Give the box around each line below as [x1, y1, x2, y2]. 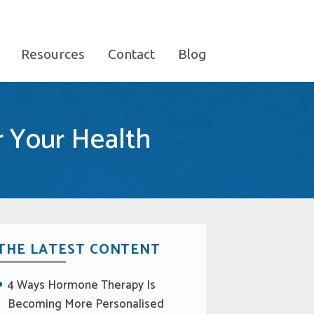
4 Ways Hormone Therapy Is [8, 275, 156, 295]
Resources [20, 46, 85, 62]
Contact [108, 46, 156, 62]
